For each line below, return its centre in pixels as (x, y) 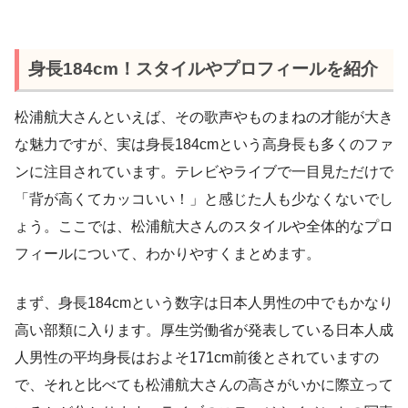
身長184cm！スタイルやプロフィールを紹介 (203, 68)
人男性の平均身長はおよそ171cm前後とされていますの (197, 357)
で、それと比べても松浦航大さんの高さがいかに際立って (204, 384)
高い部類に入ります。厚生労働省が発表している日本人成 (204, 330)
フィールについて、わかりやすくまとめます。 (168, 253)
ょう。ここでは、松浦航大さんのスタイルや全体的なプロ (204, 226)
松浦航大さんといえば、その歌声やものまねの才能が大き (204, 117)
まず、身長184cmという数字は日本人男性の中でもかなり (204, 302)
